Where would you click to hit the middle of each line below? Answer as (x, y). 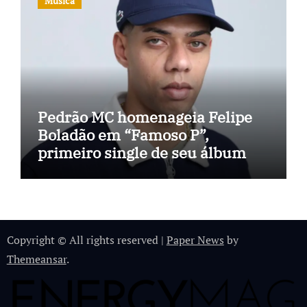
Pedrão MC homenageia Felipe (145, 117)
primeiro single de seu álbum (142, 153)
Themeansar (36, 259)
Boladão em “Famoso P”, (123, 135)
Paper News (195, 240)
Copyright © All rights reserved (84, 240)
